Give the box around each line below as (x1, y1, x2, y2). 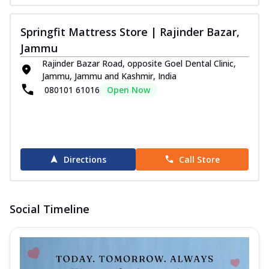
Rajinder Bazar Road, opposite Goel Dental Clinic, (42, 57, 236, 69)
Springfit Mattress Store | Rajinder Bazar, (20, 24, 240, 39)
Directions (64, 153, 107, 165)
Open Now (107, 83, 150, 95)
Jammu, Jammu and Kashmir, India (42, 70, 177, 82)
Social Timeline (10, 201, 89, 216)
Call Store (178, 153, 220, 165)
